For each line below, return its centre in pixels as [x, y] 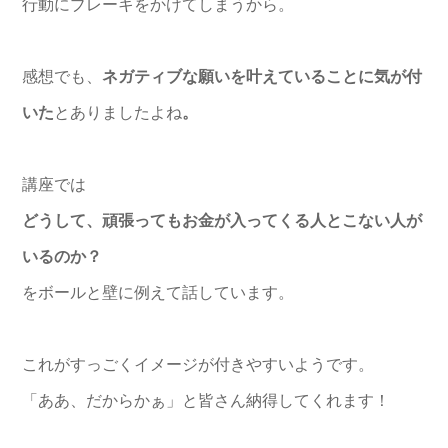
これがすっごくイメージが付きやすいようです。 [198, 364]
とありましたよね [118, 112]
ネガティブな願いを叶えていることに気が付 [262, 76]
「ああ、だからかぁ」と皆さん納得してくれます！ [206, 400]
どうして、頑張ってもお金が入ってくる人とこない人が [222, 220]
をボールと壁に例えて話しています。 [158, 292]
